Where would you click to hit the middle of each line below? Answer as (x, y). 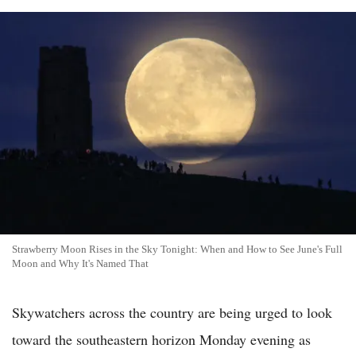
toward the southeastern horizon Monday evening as (161, 340)
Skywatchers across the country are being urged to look (172, 313)
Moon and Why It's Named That (80, 264)
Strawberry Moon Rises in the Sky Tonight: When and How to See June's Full (177, 250)
